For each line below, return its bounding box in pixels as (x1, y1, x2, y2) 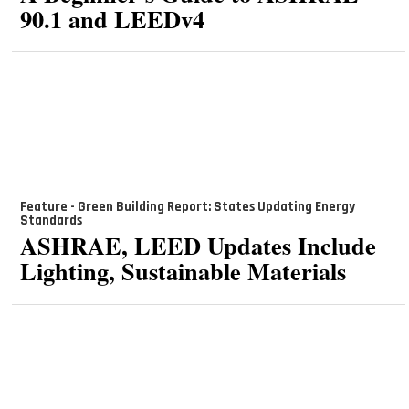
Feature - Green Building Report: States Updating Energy (19, 197, 355, 215)
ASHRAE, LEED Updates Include (19, 227, 376, 264)
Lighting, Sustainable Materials (19, 253, 346, 289)
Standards (19, 211, 82, 229)
